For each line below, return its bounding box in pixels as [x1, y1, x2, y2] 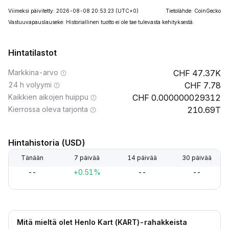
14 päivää [127, 154, 157, 162]
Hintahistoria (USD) [8, 138, 85, 148]
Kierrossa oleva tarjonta [8, 105, 88, 113]
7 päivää [74, 154, 100, 162]
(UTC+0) [116, 8, 139, 14]
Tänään [21, 154, 43, 162]
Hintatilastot [8, 48, 57, 58]
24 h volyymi [8, 80, 52, 89]
